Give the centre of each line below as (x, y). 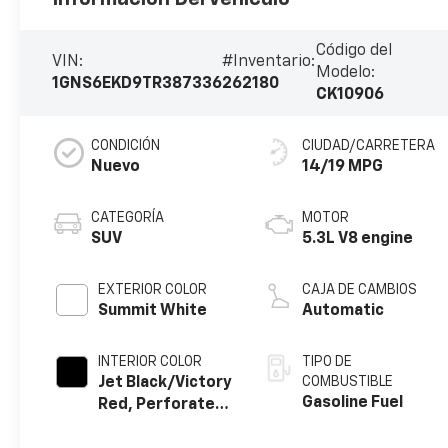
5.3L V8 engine (358, 238)
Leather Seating (161, 426)
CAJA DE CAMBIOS (360, 289)
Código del (353, 50)
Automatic (343, 310)
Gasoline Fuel (353, 402)
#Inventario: (269, 61)
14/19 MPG (343, 166)
